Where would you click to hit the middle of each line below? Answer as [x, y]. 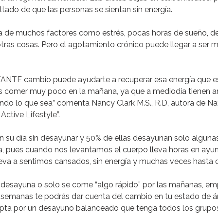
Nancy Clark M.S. [121, 103]
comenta [73, 103]
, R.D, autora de [179, 103]
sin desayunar [53, 138]
